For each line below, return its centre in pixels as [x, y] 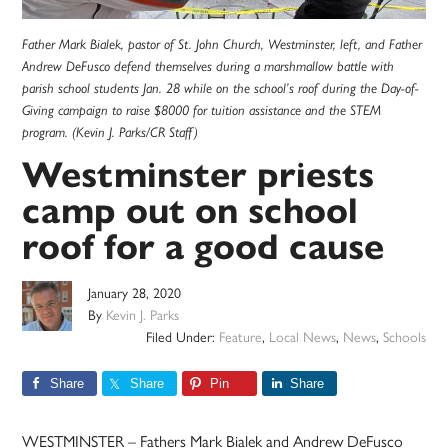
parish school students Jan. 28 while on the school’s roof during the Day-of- [221, 88]
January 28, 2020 [135, 292]
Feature [240, 336]
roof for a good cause [203, 247]
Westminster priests [198, 175]
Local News [302, 336]
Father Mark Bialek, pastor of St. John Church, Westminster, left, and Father [222, 44]
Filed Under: [182, 336]
